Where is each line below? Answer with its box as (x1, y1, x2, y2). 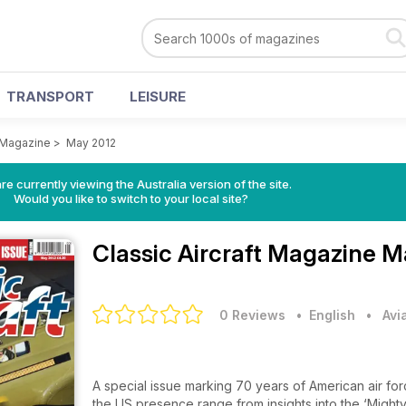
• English (289, 307, 355, 323)
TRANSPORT (6, 88, 94, 105)
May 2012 (66, 136, 116, 150)
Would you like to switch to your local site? (13, 191, 248, 206)
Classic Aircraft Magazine (92, 239, 382, 267)
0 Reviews (219, 307, 285, 323)
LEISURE (130, 88, 186, 105)
